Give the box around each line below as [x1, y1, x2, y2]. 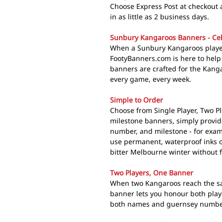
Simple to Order [110, 95, 163, 105]
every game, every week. [110, 74, 191, 84]
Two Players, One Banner [110, 167, 193, 177]
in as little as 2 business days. [110, 11, 209, 21]
